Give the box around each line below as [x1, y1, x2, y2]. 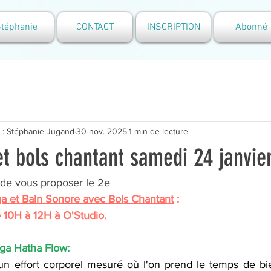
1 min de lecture [129, 126, 188, 136]
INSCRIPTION [146, 21, 200, 33]
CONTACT [76, 21, 114, 33]
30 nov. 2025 [76, 126, 127, 136]
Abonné [235, 21, 267, 33]
